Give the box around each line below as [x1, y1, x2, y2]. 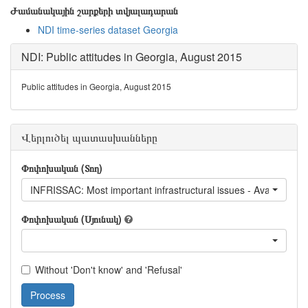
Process [30, 288, 65, 302]
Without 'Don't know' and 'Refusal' [35, 263, 182, 276]
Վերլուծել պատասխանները [21, 129, 157, 145]
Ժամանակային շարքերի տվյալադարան [10, 3, 178, 17]
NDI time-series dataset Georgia [38, 23, 178, 36]
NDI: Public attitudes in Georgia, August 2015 [21, 49, 242, 65]
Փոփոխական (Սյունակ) [21, 212, 122, 225]
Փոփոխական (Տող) [21, 161, 102, 175]
